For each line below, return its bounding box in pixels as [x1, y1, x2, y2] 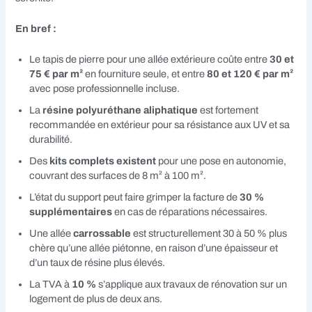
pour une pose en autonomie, [156, 155, 287, 167]
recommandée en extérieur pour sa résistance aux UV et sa [29, 119, 290, 131]
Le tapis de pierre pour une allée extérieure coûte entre [29, 54, 270, 65]
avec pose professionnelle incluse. [29, 83, 180, 95]
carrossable [73, 228, 132, 240]
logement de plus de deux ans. [29, 293, 163, 305]
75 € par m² [29, 68, 84, 80]
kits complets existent [49, 155, 157, 167]
